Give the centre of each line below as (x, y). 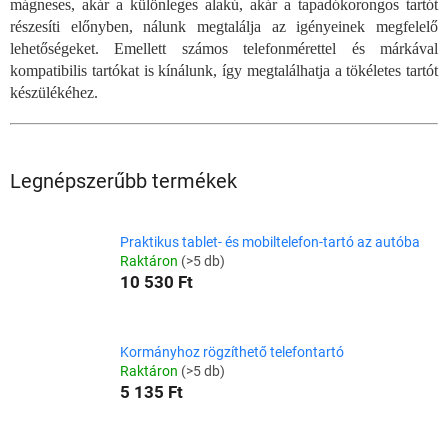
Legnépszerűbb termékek (123, 181)
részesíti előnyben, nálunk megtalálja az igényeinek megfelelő (224, 27)
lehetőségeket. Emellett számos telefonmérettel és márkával (224, 49)
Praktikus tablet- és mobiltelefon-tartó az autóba (270, 242)
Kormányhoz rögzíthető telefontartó (232, 352)
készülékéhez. (54, 93)
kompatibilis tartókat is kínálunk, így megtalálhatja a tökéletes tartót (224, 71)
